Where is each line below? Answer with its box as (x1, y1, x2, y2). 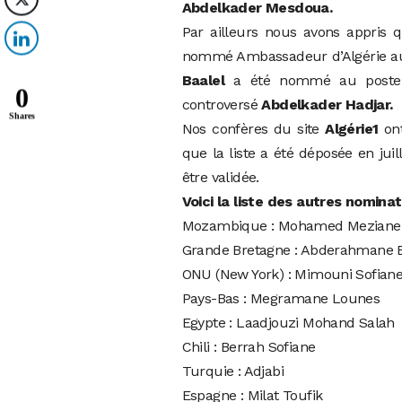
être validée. (181, 169, 259, 187)
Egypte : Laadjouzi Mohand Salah (181, 314, 395, 332)
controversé (181, 96, 262, 114)
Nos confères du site (181, 120, 326, 138)
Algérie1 (325, 120, 379, 138)
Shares (9, 110, 35, 121)
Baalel (181, 72, 224, 90)
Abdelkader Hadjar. (261, 96, 397, 114)
